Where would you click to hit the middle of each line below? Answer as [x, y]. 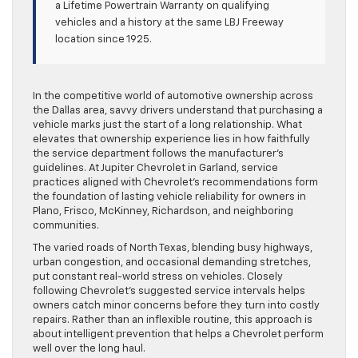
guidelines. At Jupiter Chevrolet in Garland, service [155, 169]
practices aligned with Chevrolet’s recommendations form [175, 183]
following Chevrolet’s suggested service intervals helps [169, 292]
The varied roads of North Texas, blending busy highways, [173, 249]
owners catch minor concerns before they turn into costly [176, 306]
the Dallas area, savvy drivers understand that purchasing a [178, 111]
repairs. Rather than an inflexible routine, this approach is [173, 320]
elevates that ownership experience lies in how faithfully [171, 140]
